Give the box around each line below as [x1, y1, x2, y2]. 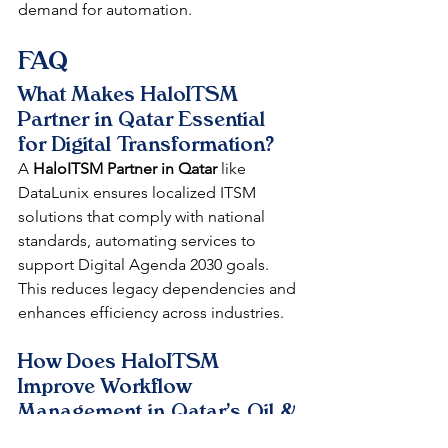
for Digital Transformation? [18, 131, 274, 156]
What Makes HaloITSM [18, 81, 243, 106]
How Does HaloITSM [18, 348, 224, 373]
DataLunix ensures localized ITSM [18, 182, 260, 202]
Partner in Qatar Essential [18, 106, 271, 131]
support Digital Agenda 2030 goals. [18, 254, 273, 274]
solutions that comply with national [18, 206, 269, 226]
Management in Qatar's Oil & [18, 398, 302, 423]
